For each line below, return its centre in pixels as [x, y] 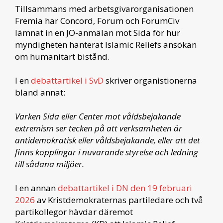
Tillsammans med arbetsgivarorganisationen [104, 8]
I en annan [36, 188]
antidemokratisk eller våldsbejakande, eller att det [108, 140]
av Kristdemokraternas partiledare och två [119, 200]
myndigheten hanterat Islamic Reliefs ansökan [106, 44]
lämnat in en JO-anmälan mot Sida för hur [98, 32]
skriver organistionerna [150, 80]
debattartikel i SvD [67, 80]
